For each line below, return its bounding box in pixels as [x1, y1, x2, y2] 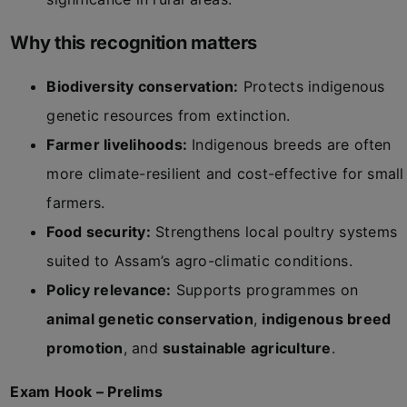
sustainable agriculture [163, 339, 332, 357]
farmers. [46, 194, 105, 212]
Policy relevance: [46, 281, 172, 299]
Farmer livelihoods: [46, 135, 188, 154]
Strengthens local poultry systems [150, 223, 397, 241]
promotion [46, 339, 124, 357]
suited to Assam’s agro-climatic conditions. [46, 252, 352, 270]
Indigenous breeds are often [187, 135, 392, 154]
